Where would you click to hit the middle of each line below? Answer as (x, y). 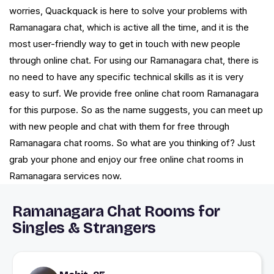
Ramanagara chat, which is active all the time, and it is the (129, 28)
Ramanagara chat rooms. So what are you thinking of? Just (132, 143)
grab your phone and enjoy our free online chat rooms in (126, 160)
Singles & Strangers (84, 228)
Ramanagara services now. (65, 176)
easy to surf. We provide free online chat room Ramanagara (134, 94)
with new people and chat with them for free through (119, 127)
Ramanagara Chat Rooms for (116, 212)
